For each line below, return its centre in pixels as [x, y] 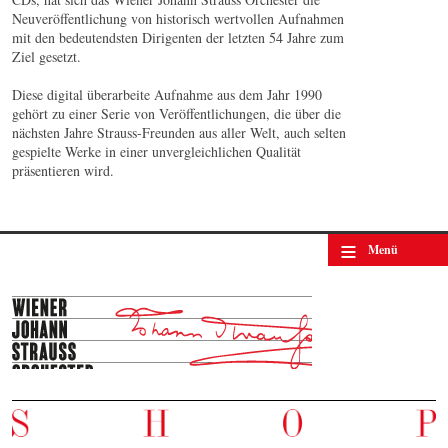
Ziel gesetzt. [49, 56]
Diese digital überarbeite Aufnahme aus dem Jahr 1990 [167, 94]
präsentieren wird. [63, 170]
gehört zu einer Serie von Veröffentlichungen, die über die [176, 113]
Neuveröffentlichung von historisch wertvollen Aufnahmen [178, 18]
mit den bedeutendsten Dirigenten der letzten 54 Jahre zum [178, 37]
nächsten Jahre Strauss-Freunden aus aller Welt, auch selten [179, 132]
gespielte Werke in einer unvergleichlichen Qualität [156, 151]
